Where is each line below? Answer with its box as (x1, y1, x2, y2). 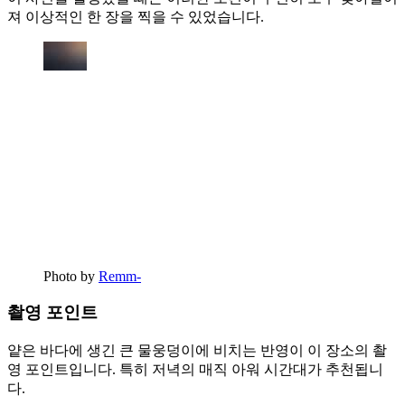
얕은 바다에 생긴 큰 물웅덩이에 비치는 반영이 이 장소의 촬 (7, 342, 387, 358)
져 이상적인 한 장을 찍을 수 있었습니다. (7, 8, 264, 24)
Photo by (43, 268, 99, 284)
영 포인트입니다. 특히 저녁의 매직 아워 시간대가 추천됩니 (7, 361, 383, 377)
